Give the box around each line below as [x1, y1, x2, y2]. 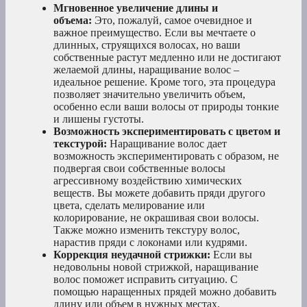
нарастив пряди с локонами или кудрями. [53, 236, 247, 249]
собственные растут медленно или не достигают [53, 51, 281, 64]
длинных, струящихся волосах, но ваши [53, 39, 241, 51]
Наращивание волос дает [107, 138, 227, 150]
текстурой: [53, 138, 107, 150]
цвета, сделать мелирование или [53, 199, 205, 212]
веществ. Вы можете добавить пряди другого [53, 187, 265, 199]
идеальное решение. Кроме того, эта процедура [53, 76, 275, 88]
